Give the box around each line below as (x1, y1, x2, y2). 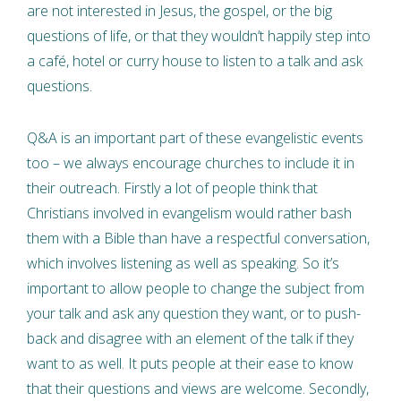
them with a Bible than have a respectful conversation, (27, 227, 370, 248)
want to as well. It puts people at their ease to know (27, 353, 354, 373)
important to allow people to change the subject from (27, 277, 364, 298)
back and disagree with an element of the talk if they (27, 328, 354, 348)
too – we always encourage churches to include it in (27, 152, 354, 173)
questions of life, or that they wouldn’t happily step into (27, 25, 371, 46)
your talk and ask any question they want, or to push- (27, 303, 361, 323)
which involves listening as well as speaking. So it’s (27, 252, 339, 273)
